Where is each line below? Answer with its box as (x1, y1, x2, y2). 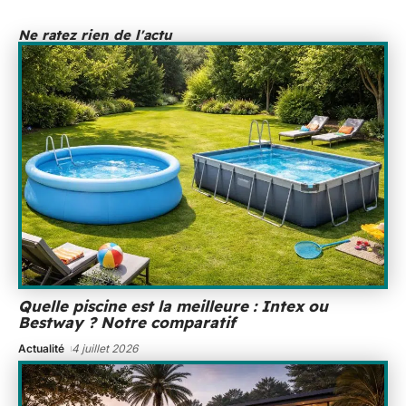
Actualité (18, 342, 64, 356)
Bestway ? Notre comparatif (18, 313, 236, 333)
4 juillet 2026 (72, 342, 139, 356)
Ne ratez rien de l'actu (18, 25, 172, 43)
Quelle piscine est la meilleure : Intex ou (18, 296, 328, 316)
